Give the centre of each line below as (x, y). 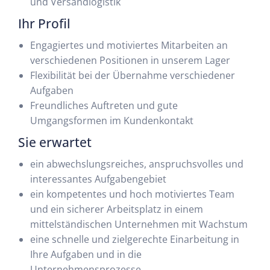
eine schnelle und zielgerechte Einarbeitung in (135, 239)
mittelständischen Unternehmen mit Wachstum (139, 224)
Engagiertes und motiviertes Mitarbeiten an (129, 45)
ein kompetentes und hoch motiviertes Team (132, 194)
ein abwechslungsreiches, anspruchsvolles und (137, 164)
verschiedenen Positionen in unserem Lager (130, 60)
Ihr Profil (44, 24)
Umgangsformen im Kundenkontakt (112, 121)
